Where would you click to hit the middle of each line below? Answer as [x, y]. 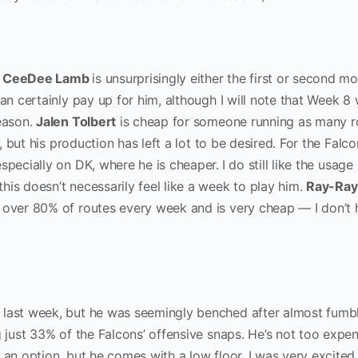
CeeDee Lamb [48, 78]
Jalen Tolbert [76, 121]
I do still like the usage [287, 165]
